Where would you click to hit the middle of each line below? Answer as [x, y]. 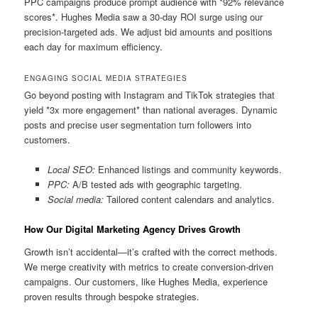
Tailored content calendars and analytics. [189, 199]
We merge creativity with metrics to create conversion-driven [149, 266]
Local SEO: [71, 170]
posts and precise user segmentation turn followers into [138, 124]
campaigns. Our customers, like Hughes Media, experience [146, 281]
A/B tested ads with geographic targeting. [155, 185]
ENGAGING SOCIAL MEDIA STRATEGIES [106, 78]
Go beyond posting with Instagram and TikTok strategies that [150, 94]
